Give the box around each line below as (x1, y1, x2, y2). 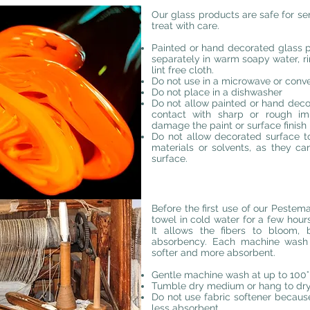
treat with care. (152, 20, 219, 31)
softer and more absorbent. (152, 247, 275, 258)
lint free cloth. (152, 64, 214, 75)
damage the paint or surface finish (152, 120, 307, 131)
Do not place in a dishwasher (152, 86, 282, 98)
